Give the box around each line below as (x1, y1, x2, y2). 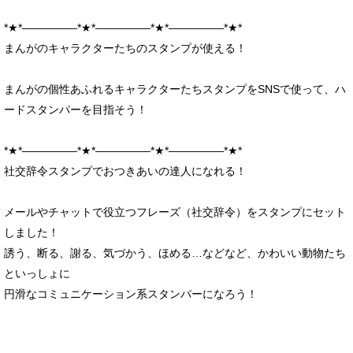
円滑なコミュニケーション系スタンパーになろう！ (4, 288, 258, 301)
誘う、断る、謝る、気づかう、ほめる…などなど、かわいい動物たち (4, 247, 346, 260)
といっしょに (4, 267, 70, 281)
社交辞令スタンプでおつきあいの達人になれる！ (4, 165, 247, 178)
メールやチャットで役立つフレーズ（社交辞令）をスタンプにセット (4, 206, 346, 219)
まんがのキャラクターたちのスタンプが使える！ (4, 42, 247, 55)
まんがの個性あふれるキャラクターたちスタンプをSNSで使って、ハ (4, 83, 346, 96)
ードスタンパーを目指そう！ (4, 103, 147, 117)
